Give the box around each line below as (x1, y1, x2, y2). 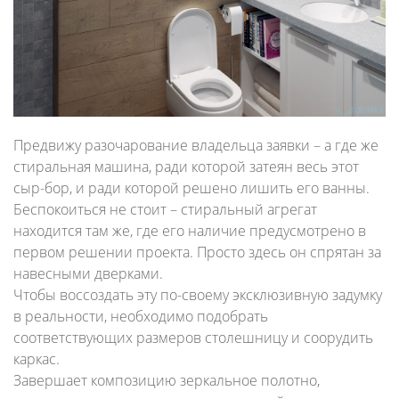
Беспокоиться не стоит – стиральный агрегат (13, 199, 317, 219)
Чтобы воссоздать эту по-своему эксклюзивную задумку (13, 285, 382, 305)
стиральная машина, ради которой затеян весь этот (13, 157, 359, 176)
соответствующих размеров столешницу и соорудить (13, 328, 373, 347)
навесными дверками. (13, 264, 163, 283)
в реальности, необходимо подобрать (13, 306, 268, 326)
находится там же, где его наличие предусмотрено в (13, 221, 366, 240)
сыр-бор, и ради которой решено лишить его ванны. (13, 178, 370, 198)
